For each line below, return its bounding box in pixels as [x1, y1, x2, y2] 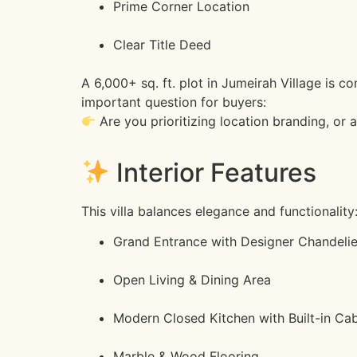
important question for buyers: [81, 94, 266, 111]
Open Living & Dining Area [113, 271, 271, 288]
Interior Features [110, 156, 317, 188]
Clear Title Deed [113, 37, 211, 53]
